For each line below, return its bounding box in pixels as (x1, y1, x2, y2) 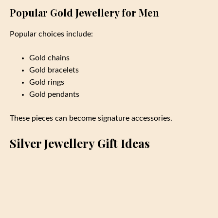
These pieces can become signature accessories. (10, 114, 172, 122)
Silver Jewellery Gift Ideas (10, 135, 150, 151)
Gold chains (29, 54, 70, 62)
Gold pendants (29, 90, 79, 98)
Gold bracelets (29, 66, 79, 74)
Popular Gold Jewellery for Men (10, 5, 159, 19)
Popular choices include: (10, 30, 93, 38)
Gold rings (29, 78, 64, 86)
